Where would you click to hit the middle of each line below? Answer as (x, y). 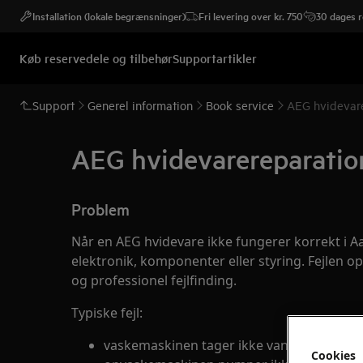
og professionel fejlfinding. (154, 280)
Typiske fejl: (107, 313)
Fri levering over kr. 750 (251, 16)
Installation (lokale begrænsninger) (109, 16)
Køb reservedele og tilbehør (96, 58)
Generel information (140, 105)
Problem (100, 209)
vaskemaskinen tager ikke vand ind (211, 345)
